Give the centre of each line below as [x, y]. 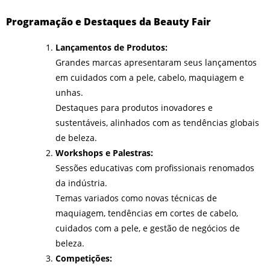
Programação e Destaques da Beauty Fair [108, 22]
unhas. [69, 92]
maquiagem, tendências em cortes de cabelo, [147, 213]
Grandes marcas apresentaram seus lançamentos [156, 62]
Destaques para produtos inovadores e [134, 107]
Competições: [84, 258]
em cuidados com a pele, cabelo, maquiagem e [150, 77]
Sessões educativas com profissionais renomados [155, 168]
